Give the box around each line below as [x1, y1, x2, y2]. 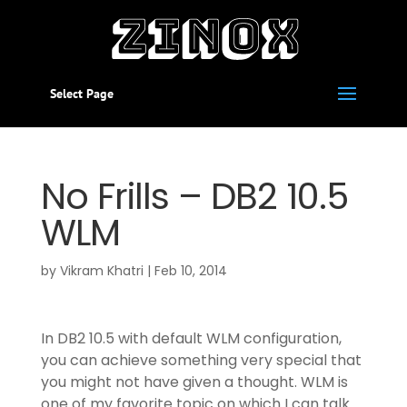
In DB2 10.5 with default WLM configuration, [40, 328, 342, 349]
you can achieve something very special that [40, 350, 362, 371]
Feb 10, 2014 [154, 262, 227, 280]
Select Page [49, 85, 114, 102]
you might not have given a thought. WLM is [40, 372, 348, 392]
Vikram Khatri [59, 262, 144, 280]
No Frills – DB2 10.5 [40, 171, 348, 222]
